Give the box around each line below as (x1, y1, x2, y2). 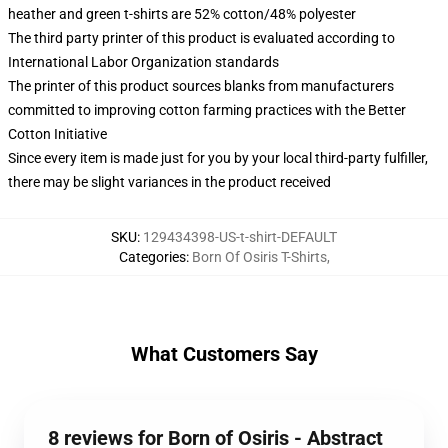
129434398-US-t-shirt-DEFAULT (143, 229, 337, 245)
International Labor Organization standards (8, 54, 279, 70)
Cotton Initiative (8, 126, 107, 142)
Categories (118, 249, 186, 265)
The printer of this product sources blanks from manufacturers (8, 78, 394, 94)
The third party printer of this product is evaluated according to (8, 30, 395, 46)
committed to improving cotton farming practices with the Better (8, 102, 406, 118)
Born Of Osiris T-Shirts (191, 249, 327, 265)
